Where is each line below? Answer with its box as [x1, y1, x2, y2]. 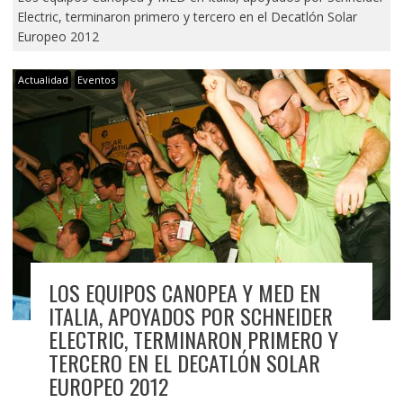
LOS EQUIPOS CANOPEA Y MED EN [48, 276, 320, 309]
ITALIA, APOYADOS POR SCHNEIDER [48, 300, 333, 333]
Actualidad [17, 72, 68, 86]
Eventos [76, 72, 115, 86]
